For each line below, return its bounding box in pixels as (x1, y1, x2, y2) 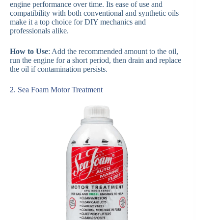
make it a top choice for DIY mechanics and (10, 17, 146, 26)
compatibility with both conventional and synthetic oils (10, 8, 179, 17)
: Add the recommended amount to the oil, (48, 47, 178, 55)
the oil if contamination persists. (10, 64, 108, 73)
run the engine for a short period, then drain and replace (10, 55, 181, 64)
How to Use (10, 47, 48, 55)
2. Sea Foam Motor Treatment (10, 85, 103, 94)
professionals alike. (10, 26, 69, 35)
